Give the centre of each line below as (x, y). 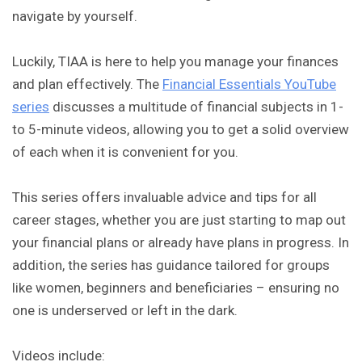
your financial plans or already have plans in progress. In (181, 243)
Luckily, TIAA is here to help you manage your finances (175, 62)
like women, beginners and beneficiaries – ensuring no (176, 288)
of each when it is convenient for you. (125, 152)
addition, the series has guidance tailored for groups (171, 265)
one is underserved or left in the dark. (125, 311)
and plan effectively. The (87, 84)
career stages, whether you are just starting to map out (179, 220)
